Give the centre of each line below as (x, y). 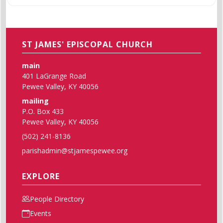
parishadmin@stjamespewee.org (75, 150)
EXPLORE (41, 176)
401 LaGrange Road (54, 76)
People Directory (57, 199)
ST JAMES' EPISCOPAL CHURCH (87, 44)
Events (41, 214)
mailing (35, 101)
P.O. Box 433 (43, 111)
